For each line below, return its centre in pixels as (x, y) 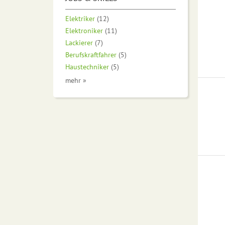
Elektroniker (84, 30)
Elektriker (80, 18)
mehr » (76, 80)
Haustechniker (87, 66)
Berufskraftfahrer (91, 54)
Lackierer (79, 42)
